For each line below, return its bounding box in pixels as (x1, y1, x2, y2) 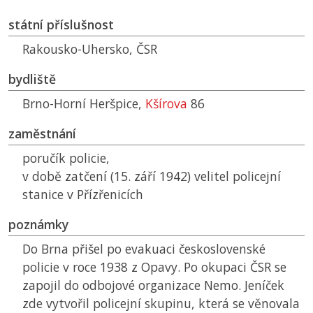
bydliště (8, 71, 56, 88)
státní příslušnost (8, 16, 114, 34)
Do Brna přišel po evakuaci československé (22, 240, 265, 258)
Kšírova (145, 95, 187, 112)
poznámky (8, 216, 68, 233)
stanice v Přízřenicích (22, 186, 143, 203)
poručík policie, (22, 150, 110, 167)
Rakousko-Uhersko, (22, 41, 136, 58)
